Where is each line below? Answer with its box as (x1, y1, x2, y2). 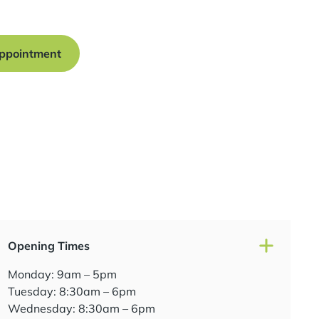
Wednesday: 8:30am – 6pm (7, 301, 155, 315)
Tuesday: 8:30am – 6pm (7, 284, 136, 298)
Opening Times (7, 239, 90, 253)
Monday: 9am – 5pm (7, 267, 117, 281)
